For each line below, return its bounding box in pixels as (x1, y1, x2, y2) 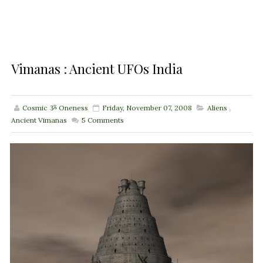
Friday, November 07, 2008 (102, 103, 192, 113)
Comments (85, 116, 124, 125)
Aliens (207, 103, 227, 113)
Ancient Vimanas (11, 116, 67, 125)
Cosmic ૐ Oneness (22, 103, 88, 113)
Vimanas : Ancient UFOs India (11, 60, 183, 78)
